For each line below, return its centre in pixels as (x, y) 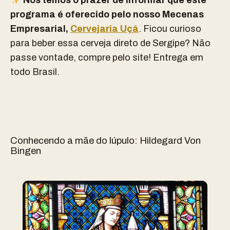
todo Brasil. (36, 72)
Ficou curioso (172, 29)
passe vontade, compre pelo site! (81, 57)
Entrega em (177, 57)
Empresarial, (40, 29)
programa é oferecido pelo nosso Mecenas (107, 14)
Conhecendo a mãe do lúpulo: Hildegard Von (106, 141)
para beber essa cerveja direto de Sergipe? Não (110, 43)
